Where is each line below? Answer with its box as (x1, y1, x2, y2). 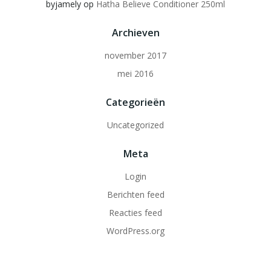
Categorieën (106, 96, 165, 109)
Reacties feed (109, 207, 162, 218)
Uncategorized (107, 119, 164, 131)
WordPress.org (106, 225, 165, 237)
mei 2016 (117, 68, 154, 79)
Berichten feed (106, 189, 165, 200)
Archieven (111, 26, 160, 39)
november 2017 (105, 50, 166, 61)
